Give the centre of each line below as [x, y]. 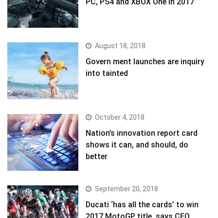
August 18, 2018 [120, 45]
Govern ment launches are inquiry [145, 61]
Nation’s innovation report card [142, 133]
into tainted [107, 73]
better [97, 156]
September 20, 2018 [127, 189]
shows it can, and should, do [137, 145]
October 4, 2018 [120, 117]
